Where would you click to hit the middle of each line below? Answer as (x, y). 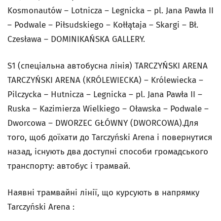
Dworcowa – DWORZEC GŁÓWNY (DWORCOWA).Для (103, 123)
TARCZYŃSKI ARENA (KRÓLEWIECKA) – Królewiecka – (105, 80)
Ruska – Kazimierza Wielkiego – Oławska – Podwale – (108, 109)
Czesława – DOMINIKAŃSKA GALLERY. (76, 39)
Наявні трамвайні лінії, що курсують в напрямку (103, 193)
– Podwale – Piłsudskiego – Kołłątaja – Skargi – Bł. (103, 25)
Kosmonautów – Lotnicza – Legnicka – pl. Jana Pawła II (110, 11)
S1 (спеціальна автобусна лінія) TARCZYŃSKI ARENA (108, 66)
